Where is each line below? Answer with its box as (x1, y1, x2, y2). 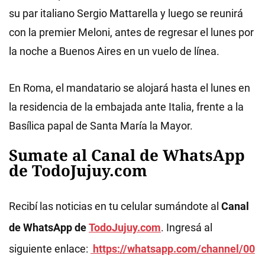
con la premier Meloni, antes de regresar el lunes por (9, 26, 254, 39)
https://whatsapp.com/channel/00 (91, 243, 255, 256)
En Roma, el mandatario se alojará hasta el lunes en (9, 82, 250, 95)
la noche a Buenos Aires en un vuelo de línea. (9, 45, 219, 58)
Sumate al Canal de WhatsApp (9, 144, 245, 166)
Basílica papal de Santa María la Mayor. (9, 119, 193, 132)
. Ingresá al (161, 221, 212, 234)
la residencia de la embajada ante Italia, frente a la (9, 101, 244, 114)
